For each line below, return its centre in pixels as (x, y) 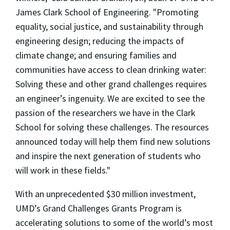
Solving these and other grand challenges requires (111, 84)
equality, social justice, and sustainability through (109, 27)
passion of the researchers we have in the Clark (106, 113)
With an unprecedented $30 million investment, (106, 194)
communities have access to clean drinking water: (111, 70)
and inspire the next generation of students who (108, 156)
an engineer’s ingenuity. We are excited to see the (110, 99)
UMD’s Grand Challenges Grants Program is (99, 208)
